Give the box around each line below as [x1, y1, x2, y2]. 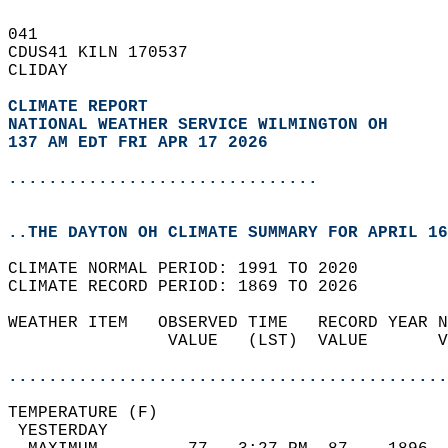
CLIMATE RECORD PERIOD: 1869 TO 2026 [8, 278, 378, 296]
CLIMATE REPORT [8, 98, 158, 116]
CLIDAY [8, 62, 88, 80]
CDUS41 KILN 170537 [8, 44, 208, 62]
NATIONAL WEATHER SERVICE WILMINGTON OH [8, 116, 388, 134]
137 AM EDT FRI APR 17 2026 [8, 134, 268, 152]
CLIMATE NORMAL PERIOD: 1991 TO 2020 [8, 260, 378, 278]
